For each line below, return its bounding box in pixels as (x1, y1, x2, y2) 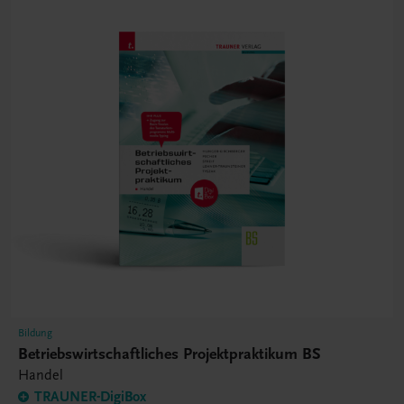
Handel (18, 367, 63, 384)
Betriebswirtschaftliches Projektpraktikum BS (18, 344, 321, 364)
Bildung (18, 326, 52, 340)
